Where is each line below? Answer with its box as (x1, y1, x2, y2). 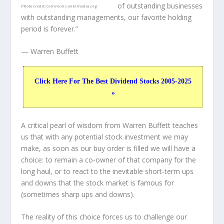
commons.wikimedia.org (46, 3, 97, 8)
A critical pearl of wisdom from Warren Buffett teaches (21, 120, 198, 130)
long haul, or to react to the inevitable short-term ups (21, 166, 194, 176)
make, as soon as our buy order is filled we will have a (21, 143, 196, 153)
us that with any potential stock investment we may (21, 131, 188, 141)
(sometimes (21, 189, 62, 199)
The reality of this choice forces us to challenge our (21, 212, 187, 222)
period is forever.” (21, 24, 78, 33)
